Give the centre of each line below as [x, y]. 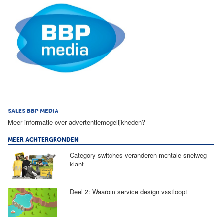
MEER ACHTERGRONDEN [43, 140]
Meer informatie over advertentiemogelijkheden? [77, 122]
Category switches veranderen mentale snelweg [138, 155]
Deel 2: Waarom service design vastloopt [128, 192]
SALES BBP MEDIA [33, 112]
